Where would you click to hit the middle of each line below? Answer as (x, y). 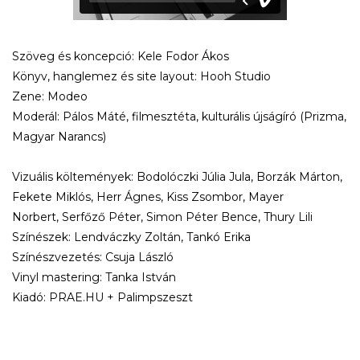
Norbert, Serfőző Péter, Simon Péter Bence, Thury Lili (162, 217)
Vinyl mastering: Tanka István (94, 277)
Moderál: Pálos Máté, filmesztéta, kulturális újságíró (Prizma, (179, 117)
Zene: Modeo (50, 96)
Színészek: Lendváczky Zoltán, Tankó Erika (131, 237)
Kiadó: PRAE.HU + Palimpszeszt (102, 297)
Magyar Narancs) (59, 137)
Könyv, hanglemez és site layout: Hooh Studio (141, 76)
